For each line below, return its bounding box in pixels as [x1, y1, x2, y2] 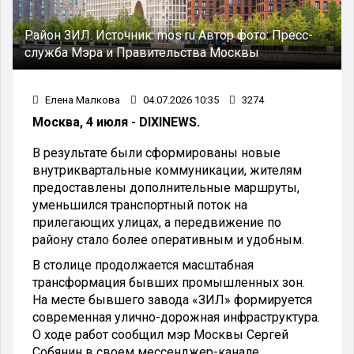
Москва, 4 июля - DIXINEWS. [32, 114, 200, 130]
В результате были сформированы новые [32, 145, 281, 160]
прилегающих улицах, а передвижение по [32, 214, 281, 230]
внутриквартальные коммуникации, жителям [32, 162, 302, 178]
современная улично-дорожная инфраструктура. [32, 309, 320, 325]
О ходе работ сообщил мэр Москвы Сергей [32, 326, 288, 342]
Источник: [96, 27, 157, 43]
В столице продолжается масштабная [32, 257, 254, 273]
